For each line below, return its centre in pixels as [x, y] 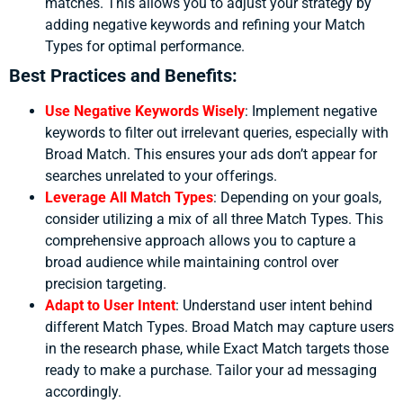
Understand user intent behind [278, 306]
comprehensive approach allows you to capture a [201, 241]
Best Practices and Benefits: [123, 76]
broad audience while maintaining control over [192, 263]
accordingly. [83, 392]
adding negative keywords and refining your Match [205, 25]
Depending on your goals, [301, 198]
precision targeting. [106, 284]
